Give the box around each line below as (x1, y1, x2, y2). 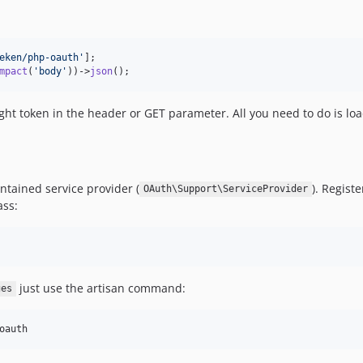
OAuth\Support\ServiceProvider (143, 183, 308, 195)
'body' (33, 65, 67, 77)
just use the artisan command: (15, 280, 186, 296)
